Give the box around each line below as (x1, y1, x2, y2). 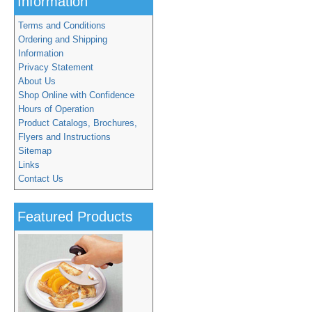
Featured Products (17, 209, 132, 224)
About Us (18, 76, 56, 86)
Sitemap (18, 146, 52, 156)
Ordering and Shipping (18, 34, 107, 45)
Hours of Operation (18, 104, 94, 114)
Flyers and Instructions (18, 132, 111, 142)
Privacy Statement (18, 62, 93, 72)
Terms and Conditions (18, 20, 106, 31)
